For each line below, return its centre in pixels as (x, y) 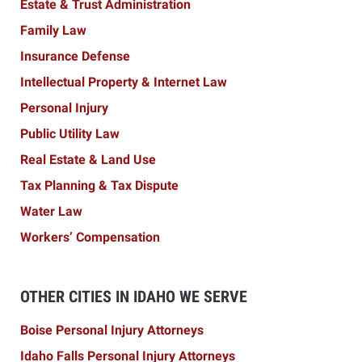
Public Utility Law (70, 134)
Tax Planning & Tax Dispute (99, 186)
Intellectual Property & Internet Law (124, 82)
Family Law (53, 31)
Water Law (51, 212)
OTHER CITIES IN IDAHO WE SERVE (134, 297)
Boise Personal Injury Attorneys (112, 330)
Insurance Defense (75, 57)
